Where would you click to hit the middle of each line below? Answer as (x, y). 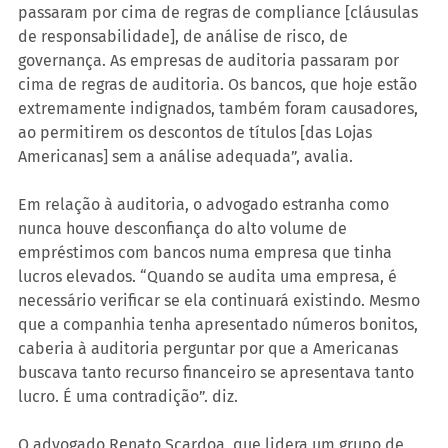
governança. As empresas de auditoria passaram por (210, 61)
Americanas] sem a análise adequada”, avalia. (185, 157)
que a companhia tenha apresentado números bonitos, (220, 325)
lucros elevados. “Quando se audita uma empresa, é (209, 277)
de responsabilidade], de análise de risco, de (185, 37)
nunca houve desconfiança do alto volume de (184, 229)
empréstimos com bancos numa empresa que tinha (207, 253)
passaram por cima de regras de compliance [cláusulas (220, 13)
